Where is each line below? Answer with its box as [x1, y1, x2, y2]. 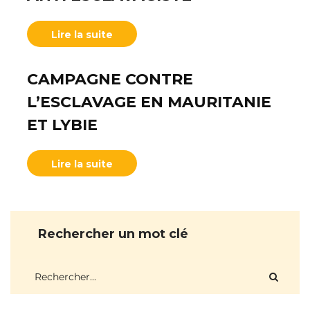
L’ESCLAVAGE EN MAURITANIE [27, 93, 271, 111]
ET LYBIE [27, 116, 98, 134]
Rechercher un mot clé [38, 226, 188, 241]
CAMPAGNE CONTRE [27, 70, 193, 89]
